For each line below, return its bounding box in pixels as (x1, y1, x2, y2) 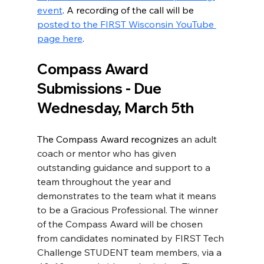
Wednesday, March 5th (37, 99, 194, 117)
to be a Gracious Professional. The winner (37, 204, 220, 216)
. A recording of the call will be (62, 4, 196, 16)
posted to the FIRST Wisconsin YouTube (37, 18, 216, 31)
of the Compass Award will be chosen (37, 218, 205, 230)
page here (37, 32, 82, 45)
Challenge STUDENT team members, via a (37, 246, 224, 259)
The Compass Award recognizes (37, 133, 181, 146)
